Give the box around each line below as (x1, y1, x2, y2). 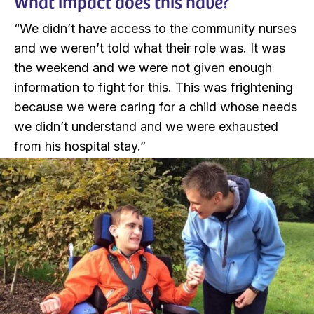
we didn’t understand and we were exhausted (14, 119, 278, 135)
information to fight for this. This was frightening (14, 80, 293, 95)
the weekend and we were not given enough (14, 60, 272, 76)
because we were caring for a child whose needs (14, 100, 297, 115)
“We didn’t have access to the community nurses (14, 21, 296, 36)
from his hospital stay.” (14, 139, 146, 154)
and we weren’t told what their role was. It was (14, 41, 285, 56)
